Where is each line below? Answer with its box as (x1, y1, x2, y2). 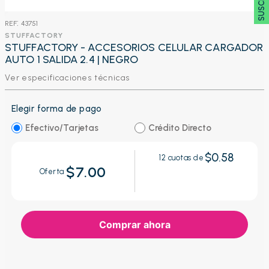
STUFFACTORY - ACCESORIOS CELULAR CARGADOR (5, 41, 264, 54)
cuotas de (166, 153, 204, 163)
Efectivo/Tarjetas (25, 122, 98, 133)
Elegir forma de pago (11, 103, 102, 114)
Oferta (39, 167, 67, 177)
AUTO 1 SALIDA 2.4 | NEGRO (5, 53, 139, 66)
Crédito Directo (148, 122, 211, 133)
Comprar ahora (98, 219, 171, 231)
